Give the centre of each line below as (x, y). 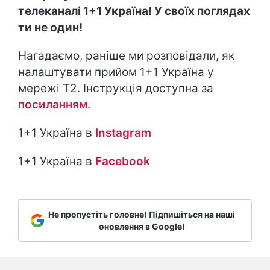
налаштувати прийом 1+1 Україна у (116, 72)
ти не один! (50, 27)
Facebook (123, 161)
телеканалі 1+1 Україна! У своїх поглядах (134, 11)
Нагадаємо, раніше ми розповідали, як (126, 55)
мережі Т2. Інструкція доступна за (116, 88)
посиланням (53, 104)
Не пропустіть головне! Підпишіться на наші (142, 214)
